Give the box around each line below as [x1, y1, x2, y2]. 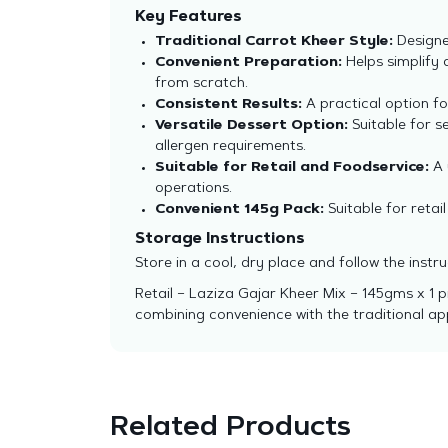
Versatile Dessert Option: [154, 119, 348, 133]
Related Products [109, 414, 351, 442]
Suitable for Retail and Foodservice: [154, 161, 429, 175]
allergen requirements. [154, 140, 306, 154]
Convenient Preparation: [154, 56, 342, 70]
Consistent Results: [154, 98, 302, 112]
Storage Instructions [134, 232, 305, 247]
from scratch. [154, 77, 248, 91]
